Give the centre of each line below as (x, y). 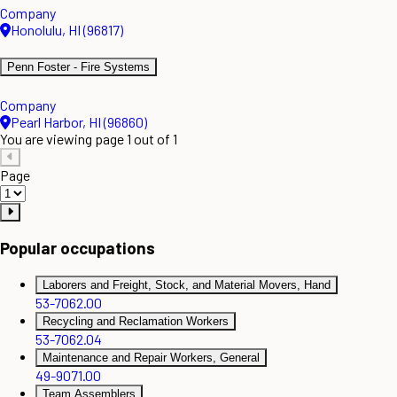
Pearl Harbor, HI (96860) (79, 121)
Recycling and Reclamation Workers (136, 322)
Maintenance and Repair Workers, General (151, 358)
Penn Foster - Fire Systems (78, 67)
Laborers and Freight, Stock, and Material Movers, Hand (187, 285)
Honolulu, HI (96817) (67, 30)
